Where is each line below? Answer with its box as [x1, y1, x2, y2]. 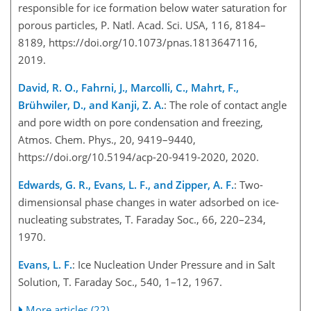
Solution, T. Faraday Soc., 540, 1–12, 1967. [18, 275, 228, 289]
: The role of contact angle [164, 98, 287, 112]
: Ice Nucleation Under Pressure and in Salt [72, 258, 275, 271]
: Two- [234, 178, 263, 192]
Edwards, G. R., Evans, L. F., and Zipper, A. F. [18, 178, 234, 192]
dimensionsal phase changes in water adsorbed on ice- [18, 195, 279, 209]
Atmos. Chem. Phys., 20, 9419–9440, [18, 133, 196, 146]
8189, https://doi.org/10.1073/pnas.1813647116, [18, 35, 258, 49]
